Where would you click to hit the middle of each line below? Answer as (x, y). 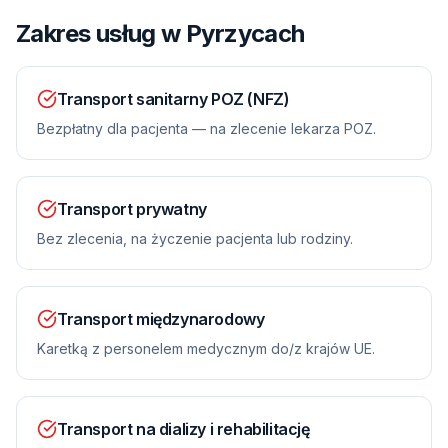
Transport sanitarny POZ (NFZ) (173, 99)
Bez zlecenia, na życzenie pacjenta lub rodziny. (195, 238)
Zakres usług (89, 33)
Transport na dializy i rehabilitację (183, 429)
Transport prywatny (132, 209)
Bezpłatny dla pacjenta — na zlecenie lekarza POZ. (206, 128)
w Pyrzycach (233, 33)
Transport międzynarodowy (161, 319)
